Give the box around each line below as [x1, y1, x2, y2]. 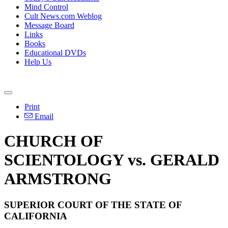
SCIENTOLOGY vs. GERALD [4, 151, 219, 169]
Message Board [24, 21, 74, 30]
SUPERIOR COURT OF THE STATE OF [4, 199, 182, 210]
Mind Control [24, 3, 68, 11]
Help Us [24, 58, 51, 66]
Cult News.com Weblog [24, 12, 102, 20]
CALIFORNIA [4, 210, 67, 221]
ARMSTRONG [4, 169, 111, 188]
